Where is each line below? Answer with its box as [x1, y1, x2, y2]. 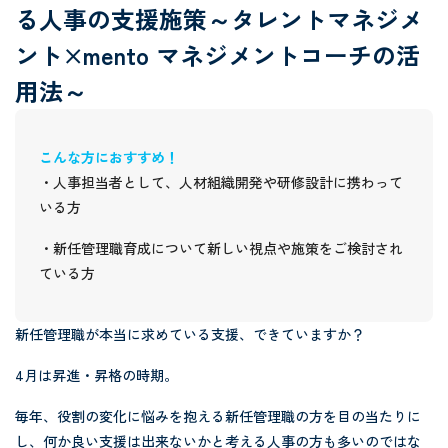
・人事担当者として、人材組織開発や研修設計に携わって [39, 172, 404, 193]
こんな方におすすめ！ [39, 147, 180, 168]
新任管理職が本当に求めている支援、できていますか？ [14, 324, 365, 345]
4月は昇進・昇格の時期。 [14, 365, 178, 386]
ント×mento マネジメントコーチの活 [14, 37, 420, 73]
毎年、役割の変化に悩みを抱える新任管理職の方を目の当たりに [14, 406, 421, 427]
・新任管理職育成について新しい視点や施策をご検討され [39, 238, 404, 259]
